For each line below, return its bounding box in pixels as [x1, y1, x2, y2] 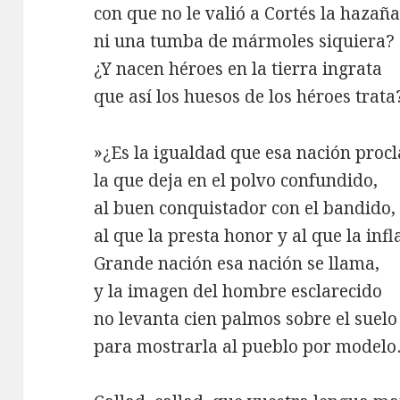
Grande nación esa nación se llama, [94, 251, 380, 275]
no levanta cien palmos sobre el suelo [94, 306, 398, 330]
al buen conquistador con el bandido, [94, 196, 396, 220]
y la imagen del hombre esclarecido [94, 279, 383, 303]
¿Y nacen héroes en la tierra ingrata [94, 56, 383, 80]
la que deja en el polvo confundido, [94, 168, 379, 192]
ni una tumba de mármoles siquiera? [94, 29, 396, 53]
